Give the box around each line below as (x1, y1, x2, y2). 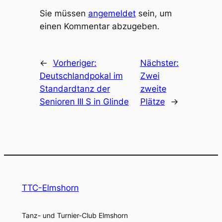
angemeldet (88, 8, 136, 18)
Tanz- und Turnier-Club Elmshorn (21, 211, 128, 220)
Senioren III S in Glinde (39, 96, 129, 107)
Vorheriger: (53, 57, 97, 68)
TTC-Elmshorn (21, 183, 79, 193)
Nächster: (140, 57, 179, 68)
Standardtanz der (39, 83, 110, 94)
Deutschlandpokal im (39, 70, 123, 81)
